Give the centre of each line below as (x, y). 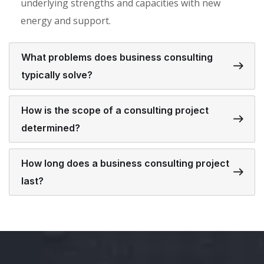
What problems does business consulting (117, 57)
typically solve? (57, 75)
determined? (51, 128)
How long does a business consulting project (125, 163)
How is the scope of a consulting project (115, 110)
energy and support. (66, 21)
